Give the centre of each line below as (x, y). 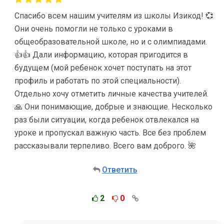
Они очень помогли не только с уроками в (94, 29)
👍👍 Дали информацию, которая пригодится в (101, 55)
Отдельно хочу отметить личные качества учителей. (111, 94)
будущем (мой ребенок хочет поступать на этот (103, 68)
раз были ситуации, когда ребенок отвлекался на (107, 120)
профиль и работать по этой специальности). (98, 81)
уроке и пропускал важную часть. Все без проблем (110, 133)
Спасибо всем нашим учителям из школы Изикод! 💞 (114, 16)
